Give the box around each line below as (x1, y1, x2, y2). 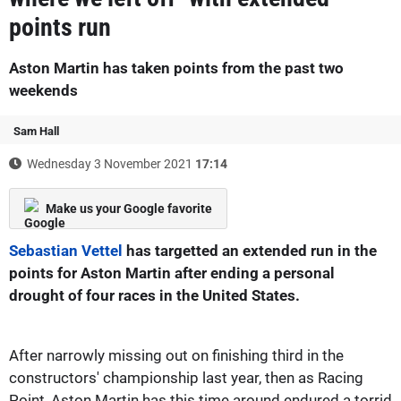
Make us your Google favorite (46, 200, 212, 216)
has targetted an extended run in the (123, 241, 377, 260)
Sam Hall (13, 124, 59, 138)
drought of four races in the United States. (9, 286, 300, 304)
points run (9, 12, 111, 42)
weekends (9, 81, 78, 99)
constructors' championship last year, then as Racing (9, 368, 363, 387)
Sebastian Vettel (9, 241, 123, 260)
